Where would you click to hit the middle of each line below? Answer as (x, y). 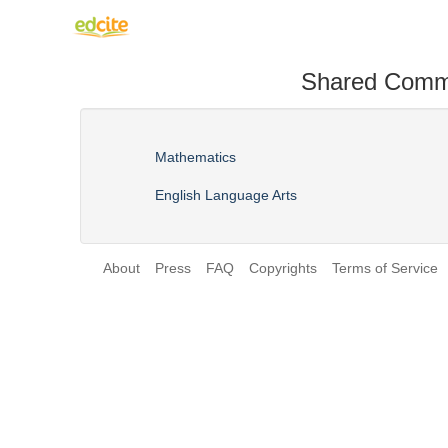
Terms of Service (384, 268)
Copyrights (282, 268)
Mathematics (195, 157)
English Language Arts (226, 195)
